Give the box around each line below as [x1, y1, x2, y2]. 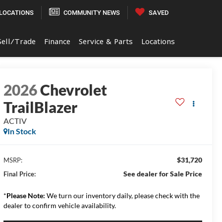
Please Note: [6, 191, 46, 200]
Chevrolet [40, 81, 108, 99]
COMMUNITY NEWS [63, 8, 120, 16]
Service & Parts [78, 37, 133, 46]
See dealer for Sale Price [123, 169, 202, 178]
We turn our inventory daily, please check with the [45, 191, 200, 200]
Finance [44, 37, 70, 46]
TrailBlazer [3, 98, 78, 116]
